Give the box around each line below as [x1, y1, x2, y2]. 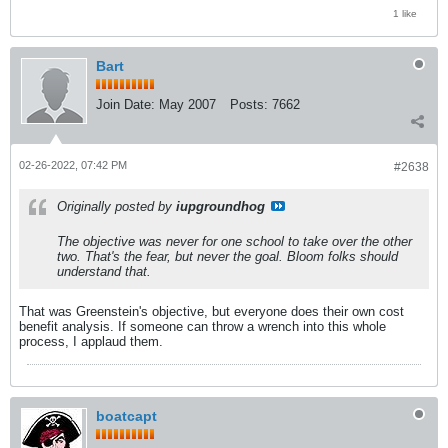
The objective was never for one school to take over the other [57, 233, 412, 249]
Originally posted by [57, 198, 176, 214]
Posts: [230, 96, 268, 112]
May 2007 [159, 96, 216, 112]
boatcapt [96, 407, 157, 424]
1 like [393, 7, 417, 19]
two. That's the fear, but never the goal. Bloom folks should [57, 248, 398, 264]
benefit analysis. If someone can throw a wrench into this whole [19, 318, 386, 334]
